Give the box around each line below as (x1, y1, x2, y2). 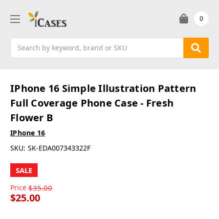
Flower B (10, 111, 53, 125)
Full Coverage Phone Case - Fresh (10, 96, 174, 110)
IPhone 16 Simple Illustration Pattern (10, 82, 197, 95)
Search (10, 38, 33, 47)
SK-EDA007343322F (27, 143, 90, 153)
